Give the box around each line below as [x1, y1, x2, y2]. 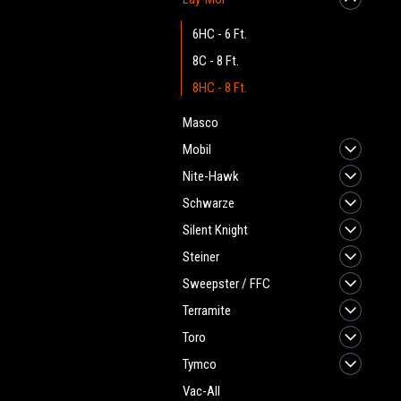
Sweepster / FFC [183, 276, 270, 292]
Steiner [183, 249, 219, 265]
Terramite [183, 303, 231, 319]
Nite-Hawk [183, 168, 239, 184]
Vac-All [183, 383, 220, 399]
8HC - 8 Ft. [192, 80, 247, 96]
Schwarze [183, 195, 235, 211]
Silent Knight [183, 222, 248, 238]
